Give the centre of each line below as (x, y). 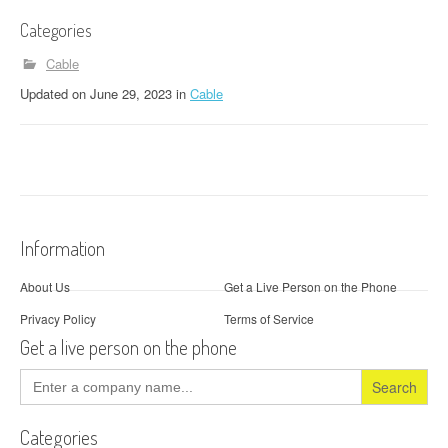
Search (39, 374)
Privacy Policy (58, 318)
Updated (46, 93)
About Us (45, 286)
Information (62, 248)
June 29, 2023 (131, 93)
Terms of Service (269, 318)
